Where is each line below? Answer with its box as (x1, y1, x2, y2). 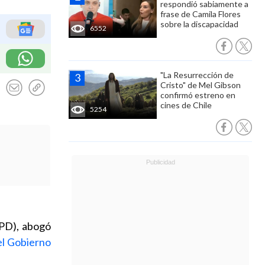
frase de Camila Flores (160, 9, 241, 19)
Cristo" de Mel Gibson (160, 80, 241, 90)
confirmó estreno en (160, 90, 235, 100)
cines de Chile (160, 100, 212, 110)
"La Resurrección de (160, 70, 234, 80)
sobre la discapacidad (160, 19, 238, 29)
